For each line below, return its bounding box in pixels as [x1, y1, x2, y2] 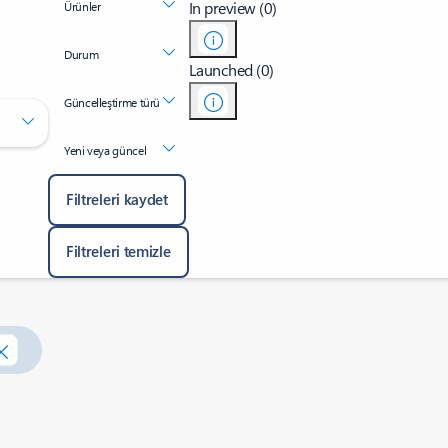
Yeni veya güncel [63, 142, 147, 158]
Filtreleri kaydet [65, 189, 168, 209]
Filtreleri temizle [65, 241, 171, 261]
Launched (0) [188, 59, 274, 80]
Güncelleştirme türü [63, 94, 161, 110]
